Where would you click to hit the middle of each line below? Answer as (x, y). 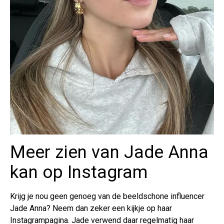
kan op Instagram (79, 172)
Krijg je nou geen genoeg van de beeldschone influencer (107, 196)
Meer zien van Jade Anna (109, 152)
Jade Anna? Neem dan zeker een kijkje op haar (91, 208)
